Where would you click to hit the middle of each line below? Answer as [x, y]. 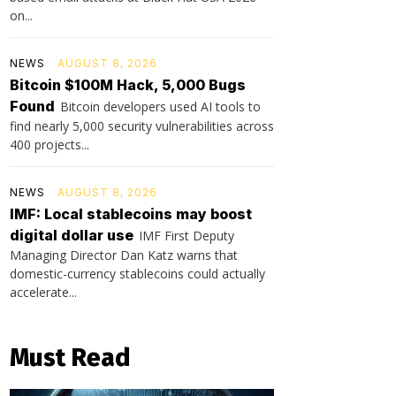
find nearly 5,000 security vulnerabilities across [142, 126]
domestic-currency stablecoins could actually [137, 273]
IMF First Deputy [187, 235]
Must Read [70, 357]
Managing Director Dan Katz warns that [124, 255]
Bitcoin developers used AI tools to [160, 106]
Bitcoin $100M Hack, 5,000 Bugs [128, 84]
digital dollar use [72, 235]
